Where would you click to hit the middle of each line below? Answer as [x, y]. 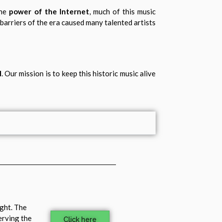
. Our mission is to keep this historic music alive [78, 74]
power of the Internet [49, 11]
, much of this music [122, 11]
